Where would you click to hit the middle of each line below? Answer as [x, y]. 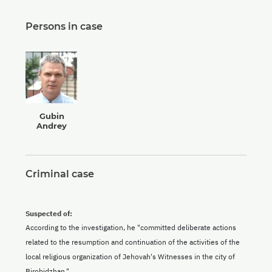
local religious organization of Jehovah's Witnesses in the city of [130, 257]
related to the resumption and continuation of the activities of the [133, 242]
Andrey [52, 126]
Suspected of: [49, 214]
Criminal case [60, 174]
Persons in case [64, 27]
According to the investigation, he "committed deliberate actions [131, 228]
